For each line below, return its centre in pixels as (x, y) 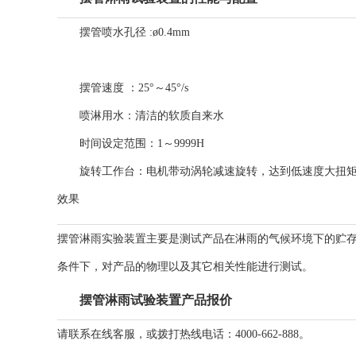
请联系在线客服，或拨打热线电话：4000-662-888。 (184, 334)
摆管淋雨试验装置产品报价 (156, 300)
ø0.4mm (171, 32)
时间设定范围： (118, 143)
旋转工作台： (113, 171)
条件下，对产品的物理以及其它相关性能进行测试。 (185, 267)
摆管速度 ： (109, 88)
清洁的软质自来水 (180, 116)
